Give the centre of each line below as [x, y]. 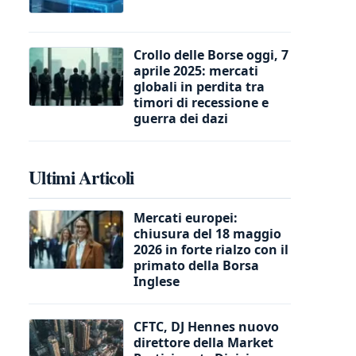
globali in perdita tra [199, 86]
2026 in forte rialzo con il [211, 249]
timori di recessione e [201, 102]
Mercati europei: [186, 217]
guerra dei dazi [181, 118]
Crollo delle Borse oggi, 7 [211, 54]
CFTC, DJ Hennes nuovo [206, 326]
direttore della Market [203, 342]
